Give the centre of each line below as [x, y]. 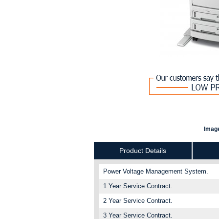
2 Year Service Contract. [138, 201]
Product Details [143, 151]
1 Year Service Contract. [138, 186]
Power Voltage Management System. [156, 171]
